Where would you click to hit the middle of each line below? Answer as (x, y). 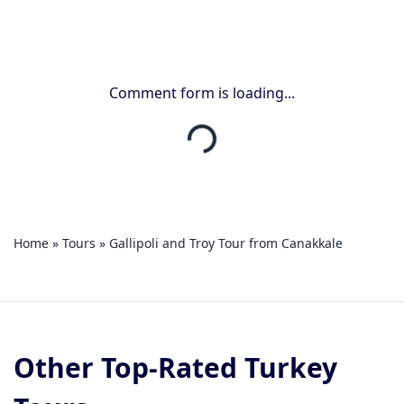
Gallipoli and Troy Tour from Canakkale (226, 243)
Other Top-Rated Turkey (175, 367)
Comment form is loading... (202, 93)
